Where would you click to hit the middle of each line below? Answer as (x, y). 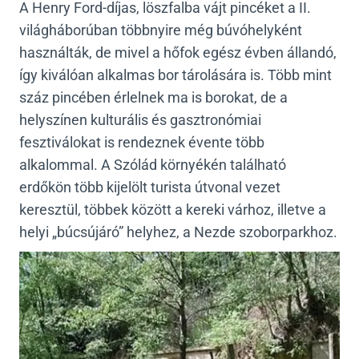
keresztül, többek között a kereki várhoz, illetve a (173, 210)
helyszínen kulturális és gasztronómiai (140, 120)
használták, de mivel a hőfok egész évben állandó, (178, 53)
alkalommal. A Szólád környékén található (153, 165)
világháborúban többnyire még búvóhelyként (161, 30)
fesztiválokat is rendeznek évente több (142, 143)
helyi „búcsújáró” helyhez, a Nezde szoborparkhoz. (178, 232)
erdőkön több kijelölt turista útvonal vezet (150, 188)
